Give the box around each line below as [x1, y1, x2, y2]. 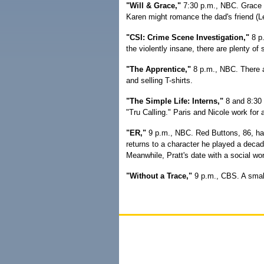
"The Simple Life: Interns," [126, 97, 223, 105]
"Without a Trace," [126, 171, 192, 180]
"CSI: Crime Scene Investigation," [126, 33, 249, 42]
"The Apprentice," [126, 65, 191, 74]
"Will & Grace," [126, 1, 181, 10]
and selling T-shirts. [126, 76, 193, 85]
